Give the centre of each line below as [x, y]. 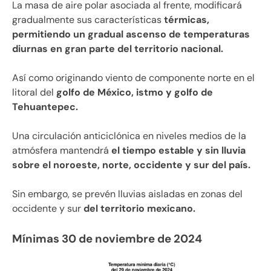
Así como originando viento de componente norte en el [133, 78]
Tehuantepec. [45, 107]
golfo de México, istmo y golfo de [135, 93]
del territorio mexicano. [139, 209]
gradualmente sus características [87, 20]
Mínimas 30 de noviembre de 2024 [107, 239]
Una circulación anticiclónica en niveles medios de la [129, 136]
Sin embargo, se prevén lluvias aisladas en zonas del [127, 194]
